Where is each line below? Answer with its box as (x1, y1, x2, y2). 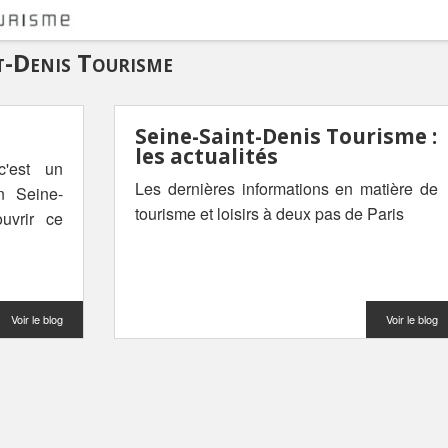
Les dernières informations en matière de (135, 177, 438, 200)
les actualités (135, 142, 278, 170)
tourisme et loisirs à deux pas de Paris (135, 202, 404, 225)
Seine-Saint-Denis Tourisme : (135, 122, 437, 150)
